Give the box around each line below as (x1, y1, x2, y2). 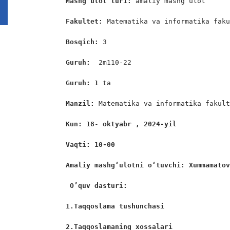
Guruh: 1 (66, 79, 99, 87)
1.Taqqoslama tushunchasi (66, 202, 165, 210)
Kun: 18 (66, 120, 95, 128)
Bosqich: (66, 38, 103, 46)
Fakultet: (66, 17, 103, 25)
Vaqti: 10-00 (66, 141, 116, 148)
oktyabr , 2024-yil (99, 120, 177, 128)
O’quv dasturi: (70, 182, 128, 189)
